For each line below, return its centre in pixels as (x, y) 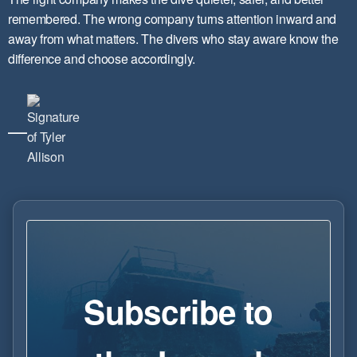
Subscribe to (178, 310)
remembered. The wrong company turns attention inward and (173, 19)
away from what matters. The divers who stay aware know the (173, 39)
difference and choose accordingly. (102, 59)
